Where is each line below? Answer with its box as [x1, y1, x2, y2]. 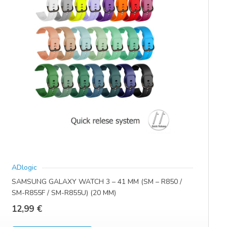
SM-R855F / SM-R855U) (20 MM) [11, 188, 116, 198]
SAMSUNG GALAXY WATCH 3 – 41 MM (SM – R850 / [11, 177, 182, 187]
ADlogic [11, 162, 37, 172]
